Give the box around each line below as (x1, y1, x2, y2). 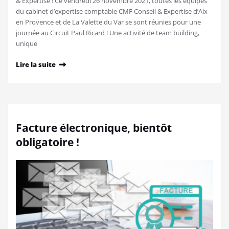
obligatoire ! (16, 135, 79, 150)
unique (16, 39, 37, 49)
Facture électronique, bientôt (16, 121, 172, 135)
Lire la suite (16, 60, 56, 70)
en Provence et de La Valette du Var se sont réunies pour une (16, 17, 201, 27)
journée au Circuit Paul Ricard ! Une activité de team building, (16, 28, 199, 38)
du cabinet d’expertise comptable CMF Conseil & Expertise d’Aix (16, 7, 208, 16)
